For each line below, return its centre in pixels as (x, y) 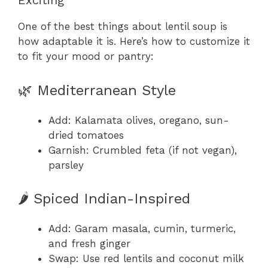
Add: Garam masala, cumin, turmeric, (142, 229)
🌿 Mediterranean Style (97, 90)
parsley (66, 165)
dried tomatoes (86, 135)
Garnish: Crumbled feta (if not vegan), (143, 150)
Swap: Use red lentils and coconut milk (146, 259)
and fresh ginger (89, 244)
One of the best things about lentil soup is (123, 27)
